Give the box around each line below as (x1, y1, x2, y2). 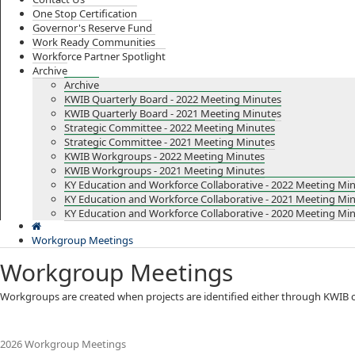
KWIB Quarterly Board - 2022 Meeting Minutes (64, 92, 281, 106)
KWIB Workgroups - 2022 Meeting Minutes (64, 149, 265, 163)
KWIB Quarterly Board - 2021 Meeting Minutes (64, 106, 281, 120)
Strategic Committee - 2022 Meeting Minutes (64, 120, 275, 135)
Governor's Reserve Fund (32, 21, 152, 35)
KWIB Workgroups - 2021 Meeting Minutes (64, 163, 265, 177)
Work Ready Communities (32, 35, 155, 49)
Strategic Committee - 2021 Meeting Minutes (64, 135, 275, 149)
